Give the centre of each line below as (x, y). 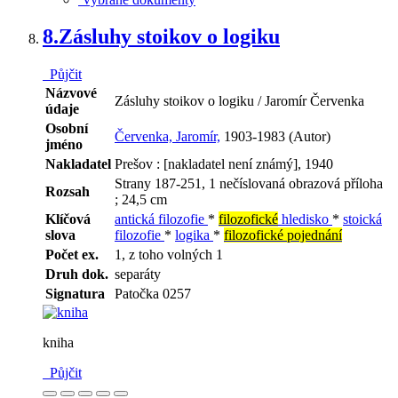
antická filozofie (161, 219)
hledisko (305, 219)
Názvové (71, 93)
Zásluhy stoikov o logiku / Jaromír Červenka (239, 101)
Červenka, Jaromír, (167, 137)
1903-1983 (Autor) (275, 137)
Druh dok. (77, 275)
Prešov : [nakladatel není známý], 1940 (224, 164)
